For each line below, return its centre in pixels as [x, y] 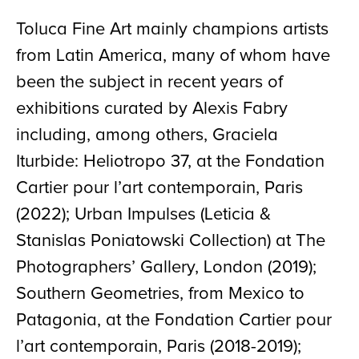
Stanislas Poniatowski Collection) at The [171, 241]
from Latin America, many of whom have [173, 56]
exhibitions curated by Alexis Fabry [152, 109]
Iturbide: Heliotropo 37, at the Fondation [170, 162]
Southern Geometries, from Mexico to [160, 294]
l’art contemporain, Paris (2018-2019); [159, 347]
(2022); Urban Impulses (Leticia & [143, 215]
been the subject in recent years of [149, 83]
